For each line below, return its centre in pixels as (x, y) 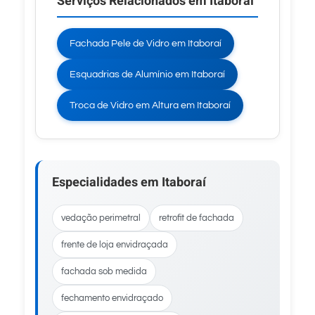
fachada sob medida (104, 271)
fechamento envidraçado (112, 298)
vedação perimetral (101, 218)
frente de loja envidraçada (115, 245)
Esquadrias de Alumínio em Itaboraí (147, 75)
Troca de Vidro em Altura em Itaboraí (150, 105)
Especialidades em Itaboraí (129, 182)
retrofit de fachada (197, 218)
